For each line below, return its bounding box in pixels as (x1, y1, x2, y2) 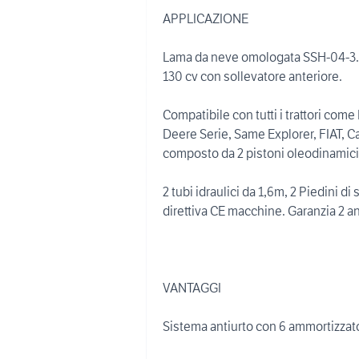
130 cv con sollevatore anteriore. (163, 68, 342, 84)
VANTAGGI (163, 280, 221, 296)
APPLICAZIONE (163, 10, 248, 26)
